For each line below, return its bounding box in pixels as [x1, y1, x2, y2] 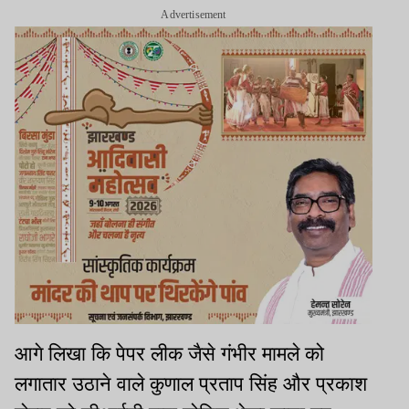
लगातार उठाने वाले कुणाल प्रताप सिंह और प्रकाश [15, 372, 367, 396]
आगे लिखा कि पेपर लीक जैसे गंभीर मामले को [15, 342, 324, 366]
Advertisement [161, 7, 226, 21]
